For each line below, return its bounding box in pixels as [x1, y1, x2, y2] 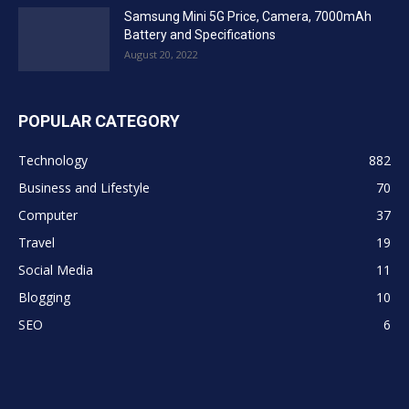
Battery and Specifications [124, 26, 276, 42]
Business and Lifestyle [18, 178, 150, 196]
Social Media [18, 260, 93, 278]
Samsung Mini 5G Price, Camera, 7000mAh [124, 8, 372, 24]
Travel [18, 233, 55, 251]
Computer [18, 205, 78, 224]
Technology [18, 151, 88, 169]
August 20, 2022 [124, 47, 198, 61]
